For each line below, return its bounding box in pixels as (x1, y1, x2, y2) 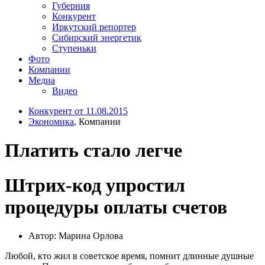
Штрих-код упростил (5, 174, 185, 196)
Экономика (28, 116, 74, 127)
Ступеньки (52, 43, 96, 53)
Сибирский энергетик (52, 32, 141, 43)
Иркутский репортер (52, 21, 136, 32)
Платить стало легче (5, 140, 182, 161)
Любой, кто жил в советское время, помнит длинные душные (5, 251, 254, 261)
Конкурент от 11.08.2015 (28, 105, 128, 116)
